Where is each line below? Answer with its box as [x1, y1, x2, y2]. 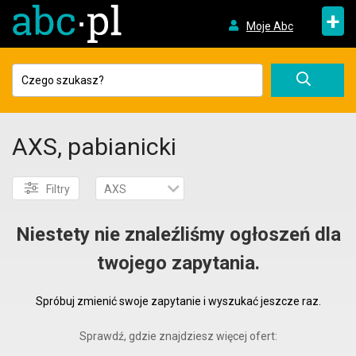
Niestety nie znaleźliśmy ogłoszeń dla [15, 223, 341, 246]
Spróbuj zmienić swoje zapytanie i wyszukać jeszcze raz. [35, 295, 321, 308]
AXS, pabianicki [12, 133, 176, 161]
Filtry [46, 183, 70, 195]
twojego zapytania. [96, 252, 260, 274]
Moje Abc [246, 19, 293, 33]
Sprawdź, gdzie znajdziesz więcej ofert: [79, 330, 277, 342]
